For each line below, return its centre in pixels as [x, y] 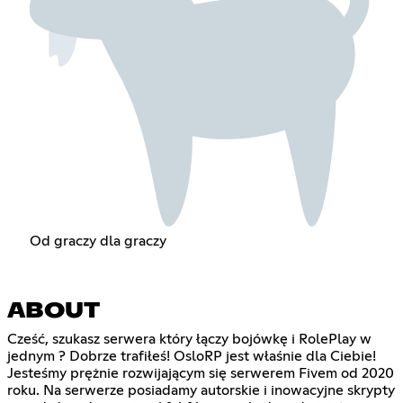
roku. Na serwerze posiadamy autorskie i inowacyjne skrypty [201, 391]
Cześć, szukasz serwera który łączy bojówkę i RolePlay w [189, 340]
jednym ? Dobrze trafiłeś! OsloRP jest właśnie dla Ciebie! [192, 357]
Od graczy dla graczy [98, 242]
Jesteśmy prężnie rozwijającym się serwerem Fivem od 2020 [201, 374]
